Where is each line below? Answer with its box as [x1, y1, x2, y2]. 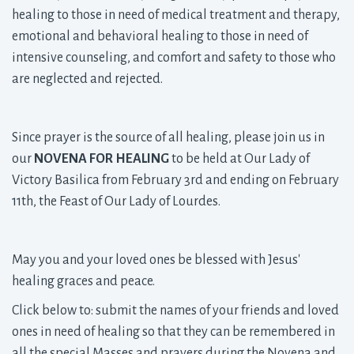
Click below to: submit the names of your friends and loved [12, 303, 339, 318]
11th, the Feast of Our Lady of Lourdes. [12, 194, 223, 209]
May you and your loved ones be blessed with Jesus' [12, 253, 300, 267]
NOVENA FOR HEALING [34, 152, 169, 166]
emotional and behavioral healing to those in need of [12, 29, 308, 43]
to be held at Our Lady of [169, 152, 310, 166]
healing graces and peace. [12, 274, 155, 288]
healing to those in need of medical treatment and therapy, [12, 8, 340, 22]
